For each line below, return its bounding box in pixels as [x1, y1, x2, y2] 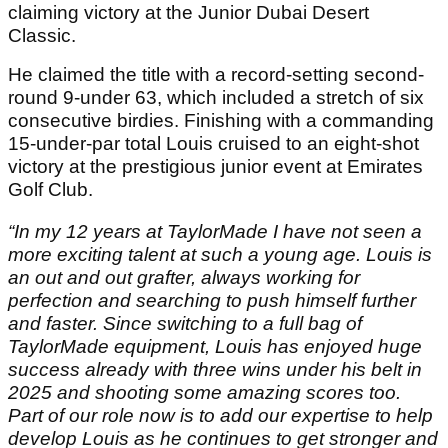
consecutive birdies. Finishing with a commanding [8, 110, 434, 132]
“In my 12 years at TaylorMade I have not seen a [8, 221, 422, 243]
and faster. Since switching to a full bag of [8, 313, 362, 335]
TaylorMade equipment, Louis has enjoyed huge [8, 336, 422, 358]
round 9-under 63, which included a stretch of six [8, 87, 424, 109]
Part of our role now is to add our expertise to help [8, 405, 433, 427]
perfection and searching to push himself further [8, 290, 416, 312]
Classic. [8, 25, 81, 47]
